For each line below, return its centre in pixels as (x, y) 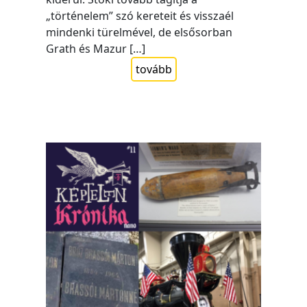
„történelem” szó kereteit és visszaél (140, 16)
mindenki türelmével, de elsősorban (139, 33)
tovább (153, 70)
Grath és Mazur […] (96, 49)
